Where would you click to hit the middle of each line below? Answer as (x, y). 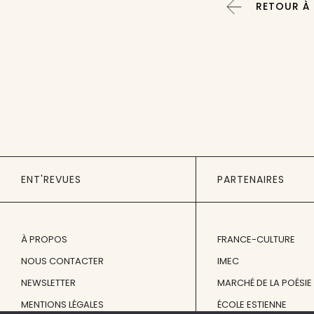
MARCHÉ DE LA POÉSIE (265, 282)
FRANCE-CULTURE (256, 239)
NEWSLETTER (48, 282)
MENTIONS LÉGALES (62, 304)
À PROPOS (44, 239)
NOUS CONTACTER (62, 261)
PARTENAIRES (251, 179)
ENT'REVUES (51, 179)
